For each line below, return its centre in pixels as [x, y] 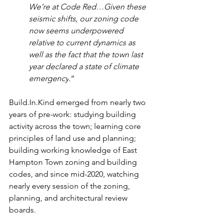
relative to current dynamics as [83, 43]
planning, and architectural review [69, 198]
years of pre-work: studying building [73, 114]
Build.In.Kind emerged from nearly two [78, 103]
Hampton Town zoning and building [74, 162]
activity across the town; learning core [76, 126]
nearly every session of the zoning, [70, 186]
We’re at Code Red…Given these [88, 7]
